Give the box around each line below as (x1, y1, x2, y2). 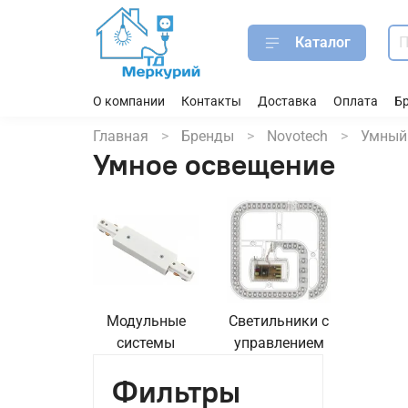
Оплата (333, 93, 378, 109)
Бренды (181, 127, 234, 146)
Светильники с (229, 311, 330, 330)
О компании (93, 93, 165, 109)
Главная (93, 127, 148, 146)
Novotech (267, 127, 328, 146)
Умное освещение (93, 146, 335, 184)
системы (117, 333, 176, 352)
